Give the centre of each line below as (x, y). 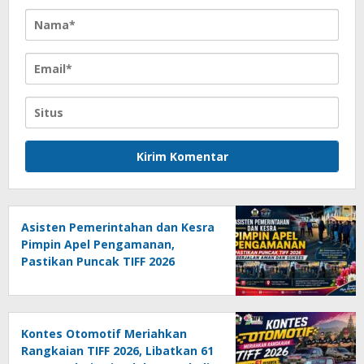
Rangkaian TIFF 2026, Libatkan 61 (117, 351)
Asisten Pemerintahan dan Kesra (118, 227)
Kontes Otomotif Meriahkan (104, 334)
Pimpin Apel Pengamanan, (98, 245)
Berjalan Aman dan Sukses (99, 279)
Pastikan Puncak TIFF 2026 (98, 262)
